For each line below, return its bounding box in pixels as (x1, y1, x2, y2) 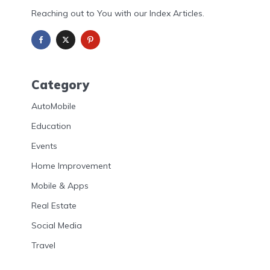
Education (31, 120, 71, 131)
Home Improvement (31, 160, 111, 171)
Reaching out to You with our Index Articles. (31, 8, 204, 19)
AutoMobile (31, 100, 76, 111)
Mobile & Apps (31, 180, 89, 191)
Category (31, 77, 89, 93)
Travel (31, 239, 55, 251)
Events (31, 140, 57, 151)
